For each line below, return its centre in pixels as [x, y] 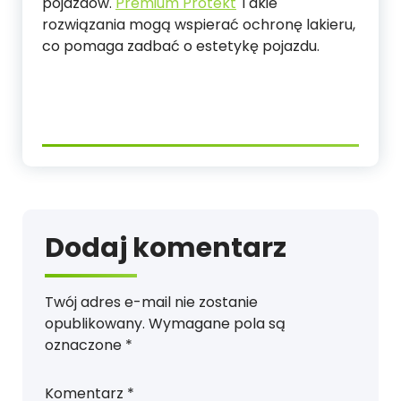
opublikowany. [95, 324]
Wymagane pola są [217, 324]
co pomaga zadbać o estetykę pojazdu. [181, 47]
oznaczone [85, 346]
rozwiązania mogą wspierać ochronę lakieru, [199, 25]
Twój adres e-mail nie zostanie [151, 303]
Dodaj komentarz [166, 248]
